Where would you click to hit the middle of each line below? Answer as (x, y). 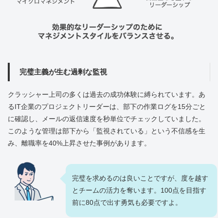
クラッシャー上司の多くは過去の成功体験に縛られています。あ (107, 95)
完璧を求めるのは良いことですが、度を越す (140, 178)
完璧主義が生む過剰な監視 (63, 72)
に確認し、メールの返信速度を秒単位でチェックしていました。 (107, 119)
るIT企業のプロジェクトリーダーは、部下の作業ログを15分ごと (107, 107)
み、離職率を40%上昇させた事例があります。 (79, 143)
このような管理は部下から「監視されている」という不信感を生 (107, 131)
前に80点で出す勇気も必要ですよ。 (127, 203)
